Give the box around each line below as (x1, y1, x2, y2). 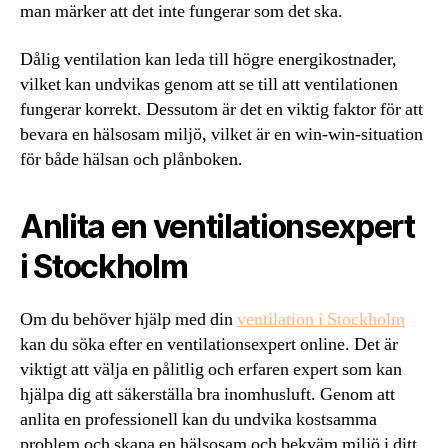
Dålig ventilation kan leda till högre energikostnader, (20, 47, 397, 71)
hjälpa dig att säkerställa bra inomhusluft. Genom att (20, 382, 395, 406)
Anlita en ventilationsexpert (20, 206, 415, 246)
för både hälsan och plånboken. (20, 147, 243, 171)
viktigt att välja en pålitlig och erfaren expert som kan (20, 357, 402, 381)
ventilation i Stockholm (237, 307, 405, 331)
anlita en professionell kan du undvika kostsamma (20, 407, 377, 431)
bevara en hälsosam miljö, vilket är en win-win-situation (20, 122, 423, 146)
